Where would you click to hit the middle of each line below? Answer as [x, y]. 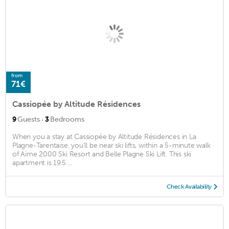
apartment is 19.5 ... [42, 163]
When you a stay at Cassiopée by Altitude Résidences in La [104, 136]
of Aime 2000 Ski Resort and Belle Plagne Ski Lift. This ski [102, 154]
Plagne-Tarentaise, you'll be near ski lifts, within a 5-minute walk [111, 145]
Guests [29, 119]
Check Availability [189, 186]
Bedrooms [67, 119]
